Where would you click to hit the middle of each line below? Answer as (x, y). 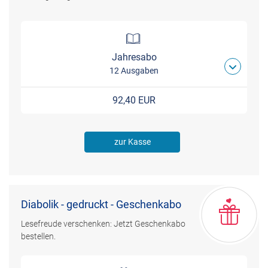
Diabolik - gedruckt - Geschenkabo (101, 205)
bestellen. (38, 237)
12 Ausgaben (134, 71)
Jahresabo (134, 57)
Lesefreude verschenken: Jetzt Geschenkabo (103, 224)
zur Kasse (132, 141)
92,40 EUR (134, 100)
